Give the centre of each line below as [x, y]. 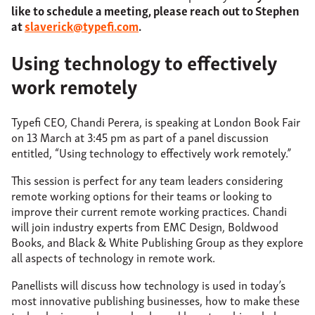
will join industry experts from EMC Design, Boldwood [145, 226]
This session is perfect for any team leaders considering [147, 180]
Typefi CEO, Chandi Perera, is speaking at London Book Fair [156, 122]
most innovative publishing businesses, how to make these [155, 300]
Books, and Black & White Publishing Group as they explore [157, 242]
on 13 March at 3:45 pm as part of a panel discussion [140, 137]
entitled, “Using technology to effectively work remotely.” [151, 153]
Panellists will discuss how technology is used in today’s [148, 285]
